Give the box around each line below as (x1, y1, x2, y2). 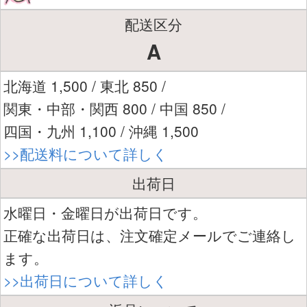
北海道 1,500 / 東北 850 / (3, 75, 166, 97)
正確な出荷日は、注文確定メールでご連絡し (3, 225, 296, 246)
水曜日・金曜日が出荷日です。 (3, 202, 207, 223)
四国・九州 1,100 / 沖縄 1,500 (3, 121, 199, 142)
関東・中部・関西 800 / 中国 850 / (3, 98, 225, 119)
